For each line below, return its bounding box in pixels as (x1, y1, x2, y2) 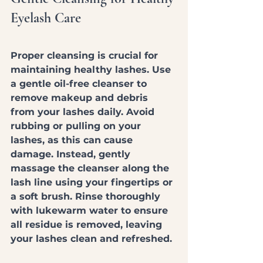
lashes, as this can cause (11, 134, 136, 146)
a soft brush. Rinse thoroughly (11, 190, 163, 202)
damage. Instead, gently (11, 148, 133, 160)
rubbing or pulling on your (11, 120, 144, 131)
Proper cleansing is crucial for (11, 49, 161, 61)
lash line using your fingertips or (11, 176, 176, 188)
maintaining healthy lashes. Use (11, 63, 174, 75)
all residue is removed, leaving (11, 218, 165, 230)
